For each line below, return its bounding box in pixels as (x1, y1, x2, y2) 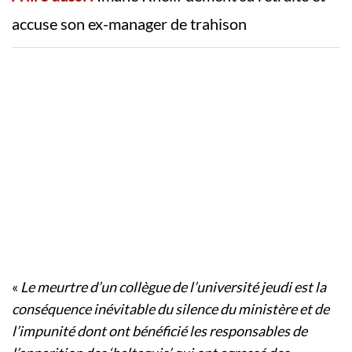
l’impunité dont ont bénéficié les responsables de (12, 322, 307, 340)
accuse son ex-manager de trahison (12, 14, 247, 34)
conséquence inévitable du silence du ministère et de (12, 300, 329, 318)
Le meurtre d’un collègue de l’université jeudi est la (18, 278, 326, 296)
